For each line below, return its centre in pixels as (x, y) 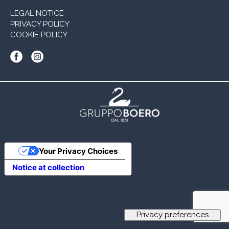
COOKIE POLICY (39, 35)
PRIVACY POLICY (40, 24)
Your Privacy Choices (78, 151)
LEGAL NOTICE (37, 13)
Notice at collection (48, 167)
